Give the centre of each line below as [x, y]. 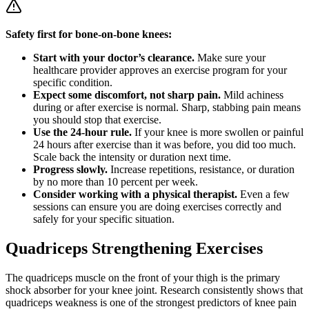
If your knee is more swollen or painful [218, 132]
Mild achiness [252, 95]
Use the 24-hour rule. [82, 132]
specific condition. [73, 83]
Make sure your [230, 58]
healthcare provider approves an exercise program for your [160, 70]
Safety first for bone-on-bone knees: [89, 34]
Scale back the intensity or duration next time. [132, 157]
